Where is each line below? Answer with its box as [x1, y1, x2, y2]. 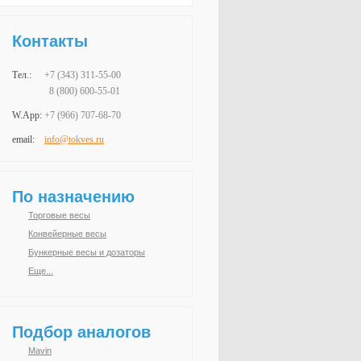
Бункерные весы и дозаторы [28, 247, 145, 257]
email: [12, 134, 35, 145]
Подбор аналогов [12, 323, 151, 341]
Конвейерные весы [28, 229, 106, 239]
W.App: [12, 110, 44, 121]
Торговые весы [28, 210, 90, 220]
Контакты [12, 32, 88, 50]
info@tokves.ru [44, 134, 104, 145]
